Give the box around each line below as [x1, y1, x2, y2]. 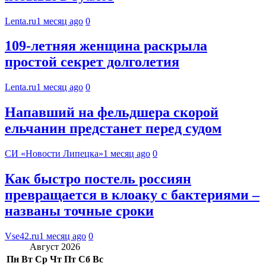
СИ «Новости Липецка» [5, 148, 103, 159]
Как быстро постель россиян [5, 171, 191, 187]
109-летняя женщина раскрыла [5, 38, 207, 54]
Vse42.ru [5, 230, 39, 241]
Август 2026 [30, 241, 80, 252]
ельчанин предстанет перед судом [5, 121, 221, 137]
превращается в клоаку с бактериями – [5, 187, 259, 203]
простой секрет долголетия [5, 54, 179, 70]
